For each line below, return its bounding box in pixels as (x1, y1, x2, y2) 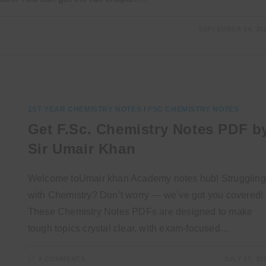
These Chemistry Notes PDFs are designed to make (27, 207, 253, 217)
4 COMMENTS (38, 255, 85, 263)
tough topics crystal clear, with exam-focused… (27, 223, 230, 234)
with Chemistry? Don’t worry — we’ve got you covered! (27, 190, 264, 201)
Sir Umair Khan (27, 141, 136, 157)
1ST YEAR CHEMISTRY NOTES (27, 105, 142, 114)
